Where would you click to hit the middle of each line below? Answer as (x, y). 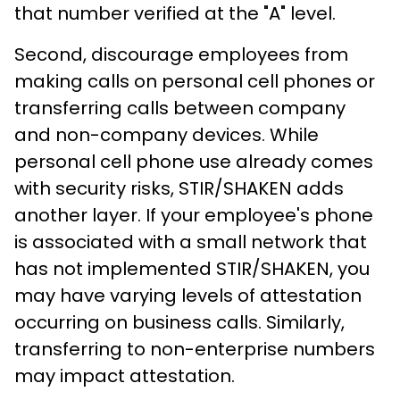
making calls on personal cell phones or (195, 81)
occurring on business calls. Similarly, (179, 322)
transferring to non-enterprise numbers (195, 349)
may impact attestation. (125, 375)
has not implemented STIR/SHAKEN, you (192, 268)
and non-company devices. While (167, 134)
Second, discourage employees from (181, 54)
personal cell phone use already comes (194, 161)
